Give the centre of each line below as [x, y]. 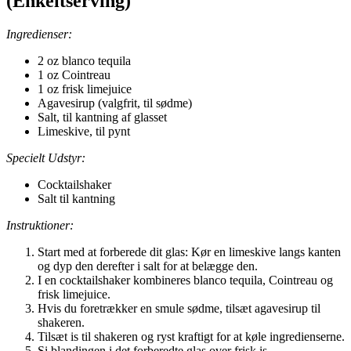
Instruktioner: [40, 225]
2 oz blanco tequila [84, 60]
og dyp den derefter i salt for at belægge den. [148, 266]
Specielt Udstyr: [46, 157]
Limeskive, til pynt [84, 131]
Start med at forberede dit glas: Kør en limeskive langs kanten [189, 251]
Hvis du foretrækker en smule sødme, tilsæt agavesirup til [179, 308]
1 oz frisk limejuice [85, 89]
